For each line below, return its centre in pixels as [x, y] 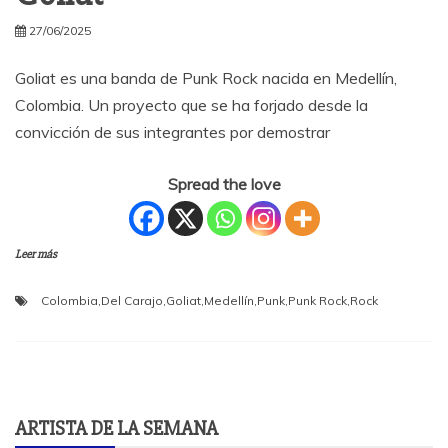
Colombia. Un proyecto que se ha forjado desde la [191, 105]
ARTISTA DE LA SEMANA [116, 429]
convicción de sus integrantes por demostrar [172, 132]
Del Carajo [132, 301]
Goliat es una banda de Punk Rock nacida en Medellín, [206, 78]
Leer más [36, 255]
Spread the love [224, 184]
